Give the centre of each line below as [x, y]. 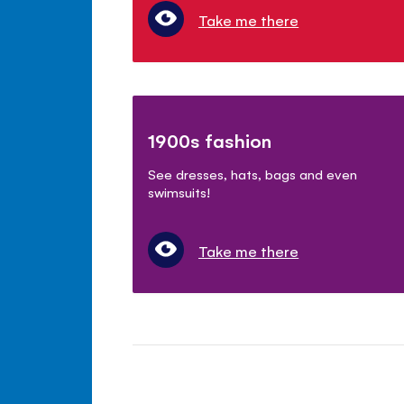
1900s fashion [210, 141]
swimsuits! [179, 192]
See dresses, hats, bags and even [253, 174]
